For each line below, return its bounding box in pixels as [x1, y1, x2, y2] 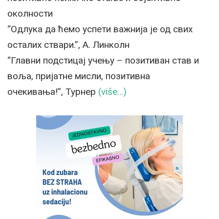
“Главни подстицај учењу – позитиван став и [7, 55, 199, 66]
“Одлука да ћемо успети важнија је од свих [7, 23, 193, 35]
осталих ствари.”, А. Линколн [7, 39, 130, 50]
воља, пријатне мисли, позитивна [7, 70, 150, 82]
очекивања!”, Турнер [7, 86, 98, 97]
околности [7, 8, 53, 19]
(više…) [98, 86, 127, 97]
